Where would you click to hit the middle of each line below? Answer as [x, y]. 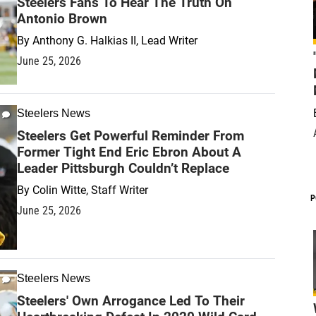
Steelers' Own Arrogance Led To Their [131, 301]
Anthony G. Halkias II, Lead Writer [115, 40]
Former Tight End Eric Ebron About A [129, 152]
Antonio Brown [62, 18]
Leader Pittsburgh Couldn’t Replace [123, 168]
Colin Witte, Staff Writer [90, 190]
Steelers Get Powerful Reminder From [130, 135]
